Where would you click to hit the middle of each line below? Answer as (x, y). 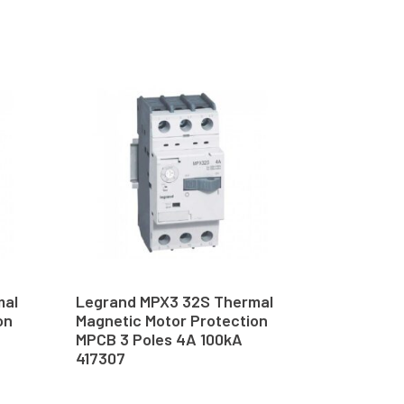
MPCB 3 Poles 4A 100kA (159, 340)
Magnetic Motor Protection (171, 321)
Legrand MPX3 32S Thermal (174, 302)
